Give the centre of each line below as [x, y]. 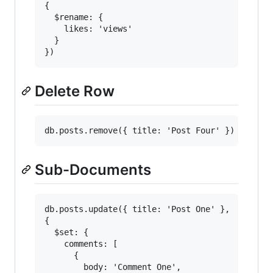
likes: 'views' [88, 28]
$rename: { [74, 17]
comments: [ [81, 244]
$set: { [66, 232]
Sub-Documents [93, 169]
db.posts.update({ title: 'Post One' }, [137, 209]
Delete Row [75, 91]
